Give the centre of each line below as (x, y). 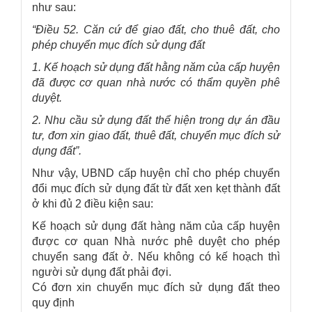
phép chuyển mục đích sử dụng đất (118, 45)
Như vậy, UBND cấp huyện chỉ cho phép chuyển (156, 173)
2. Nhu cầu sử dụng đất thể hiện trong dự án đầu (156, 120)
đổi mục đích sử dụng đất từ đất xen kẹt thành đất (156, 188)
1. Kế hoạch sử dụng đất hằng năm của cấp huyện (156, 67)
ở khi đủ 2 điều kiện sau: (93, 203)
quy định (53, 302)
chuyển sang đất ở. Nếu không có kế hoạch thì (156, 256)
